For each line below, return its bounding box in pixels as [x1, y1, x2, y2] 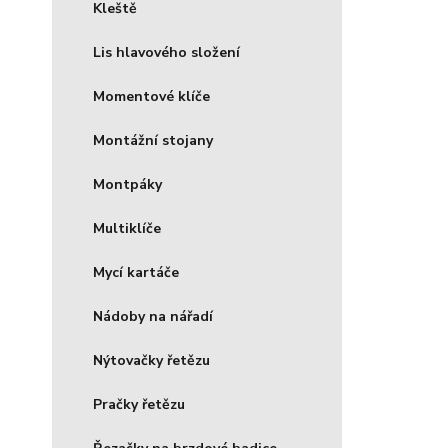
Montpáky [93, 175, 162, 194]
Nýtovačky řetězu [93, 351, 210, 370]
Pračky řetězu [93, 395, 185, 414]
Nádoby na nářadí [93, 307, 213, 326]
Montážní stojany [93, 131, 213, 150]
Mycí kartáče [93, 263, 179, 282]
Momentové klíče [93, 87, 210, 106]
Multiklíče [93, 219, 161, 238]
